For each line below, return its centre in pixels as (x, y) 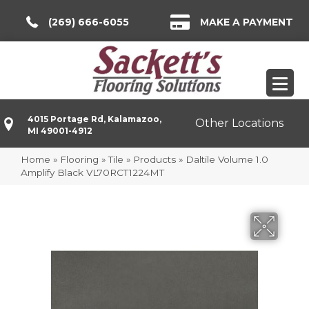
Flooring (79, 159)
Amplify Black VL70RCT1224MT (92, 172)
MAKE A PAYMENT (247, 22)
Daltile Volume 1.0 (227, 159)
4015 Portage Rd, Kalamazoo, (94, 119)
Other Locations (240, 123)
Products (154, 159)
